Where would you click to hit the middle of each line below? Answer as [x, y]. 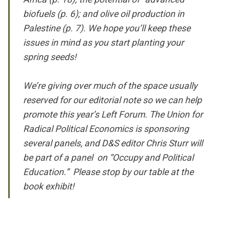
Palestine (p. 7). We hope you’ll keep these [107, 28]
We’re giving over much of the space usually [110, 85]
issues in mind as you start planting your [104, 42]
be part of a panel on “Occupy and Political [109, 157]
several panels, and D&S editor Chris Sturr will [113, 143]
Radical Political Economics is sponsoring [106, 129]
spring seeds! [50, 57]
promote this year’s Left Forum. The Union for [113, 114]
